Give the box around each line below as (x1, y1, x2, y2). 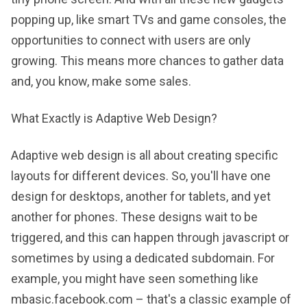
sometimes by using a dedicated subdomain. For (11, 251, 275, 265)
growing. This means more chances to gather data (11, 53, 284, 68)
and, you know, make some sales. (11, 74, 191, 88)
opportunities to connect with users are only (11, 33, 251, 47)
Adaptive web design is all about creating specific (11, 148, 278, 162)
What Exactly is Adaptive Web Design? (11, 111, 217, 125)
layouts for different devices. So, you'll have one (11, 169, 271, 183)
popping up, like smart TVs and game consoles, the (11, 12, 286, 27)
